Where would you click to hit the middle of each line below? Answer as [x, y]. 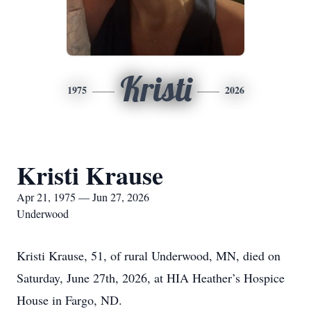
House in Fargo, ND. [69, 300]
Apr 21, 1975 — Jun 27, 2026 [83, 197]
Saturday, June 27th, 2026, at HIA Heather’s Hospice [151, 278]
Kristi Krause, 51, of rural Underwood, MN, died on [149, 255]
